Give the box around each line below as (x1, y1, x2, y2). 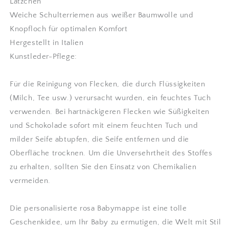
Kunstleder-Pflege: (10, 52, 77, 61)
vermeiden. (10, 176, 51, 185)
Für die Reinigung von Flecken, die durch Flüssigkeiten (10, 79, 205, 88)
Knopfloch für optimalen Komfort (10, 24, 128, 33)
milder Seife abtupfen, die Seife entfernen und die (10, 134, 190, 144)
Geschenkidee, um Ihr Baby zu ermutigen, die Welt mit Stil (10, 217, 221, 226)
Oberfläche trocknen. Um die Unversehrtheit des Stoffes (10, 148, 213, 157)
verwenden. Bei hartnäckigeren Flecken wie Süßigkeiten (10, 107, 210, 116)
